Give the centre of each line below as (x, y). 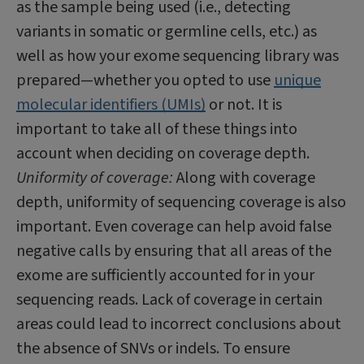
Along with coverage (244, 178)
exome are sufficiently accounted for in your (165, 275)
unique (297, 80)
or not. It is (244, 105)
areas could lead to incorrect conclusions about (179, 324)
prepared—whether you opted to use (145, 80)
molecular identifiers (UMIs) (111, 105)
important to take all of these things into (157, 129)
